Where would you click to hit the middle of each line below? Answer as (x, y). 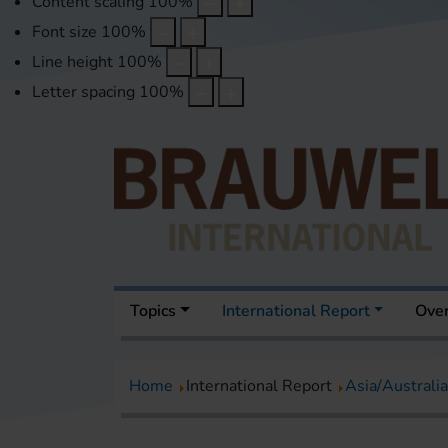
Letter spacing (83, 92)
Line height (72, 62)
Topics (153, 311)
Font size (64, 32)
